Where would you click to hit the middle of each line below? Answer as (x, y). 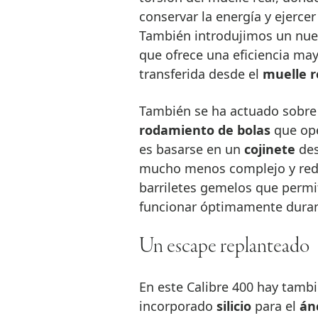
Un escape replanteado (224, 247)
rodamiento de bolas (204, 130)
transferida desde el (201, 74)
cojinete (269, 149)
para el (275, 306)
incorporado (177, 306)
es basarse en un (191, 149)
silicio (234, 306)
